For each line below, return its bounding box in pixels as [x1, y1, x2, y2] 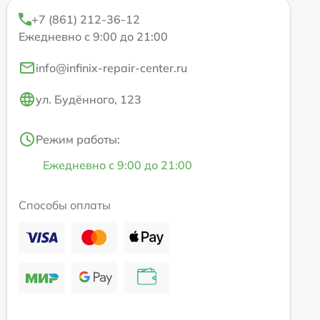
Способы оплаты [19, 197, 111, 212]
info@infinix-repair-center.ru [36, 60, 187, 75]
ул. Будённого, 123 [36, 91, 141, 106]
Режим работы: [36, 131, 120, 146]
